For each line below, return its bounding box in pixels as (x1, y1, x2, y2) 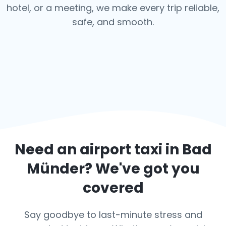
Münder (26, 159, 85, 179)
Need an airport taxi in (14, 140, 182, 159)
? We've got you (84, 159, 200, 179)
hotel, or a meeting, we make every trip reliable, (7, 2, 219, 14)
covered (82, 178, 144, 198)
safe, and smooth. (72, 16, 154, 28)
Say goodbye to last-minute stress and (24, 208, 202, 221)
